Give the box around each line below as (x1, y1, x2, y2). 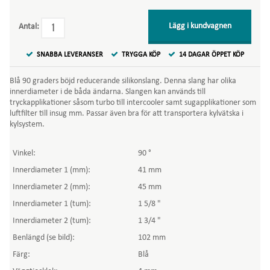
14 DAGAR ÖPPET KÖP (179, 51, 244, 58)
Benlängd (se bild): (13, 233, 75, 242)
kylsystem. (10, 120, 45, 129)
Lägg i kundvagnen (168, 22, 231, 31)
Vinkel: (13, 149, 36, 158)
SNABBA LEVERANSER (37, 51, 103, 58)
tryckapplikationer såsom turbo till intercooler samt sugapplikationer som (10, 98, 256, 107)
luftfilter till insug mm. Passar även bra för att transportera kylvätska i (10, 109, 243, 118)
